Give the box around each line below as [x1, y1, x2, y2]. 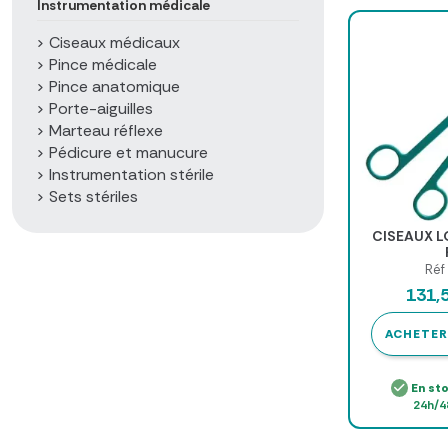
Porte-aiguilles [49, 97, 153, 119]
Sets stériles [49, 185, 138, 207]
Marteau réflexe [49, 119, 163, 141]
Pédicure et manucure [49, 141, 208, 163]
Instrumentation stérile [49, 163, 214, 185]
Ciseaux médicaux [49, 31, 180, 53]
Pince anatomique [49, 75, 180, 97]
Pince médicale [49, 53, 157, 75]
